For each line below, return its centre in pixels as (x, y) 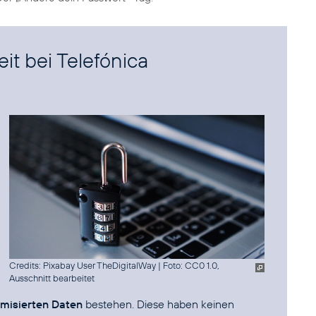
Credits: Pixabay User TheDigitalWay (82, 265)
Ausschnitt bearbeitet (51, 278)
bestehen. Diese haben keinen (158, 304)
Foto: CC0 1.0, (191, 265)
